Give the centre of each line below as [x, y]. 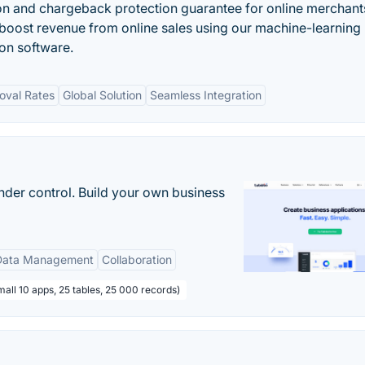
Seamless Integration [206, 95]
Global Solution [102, 95]
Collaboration [137, 259]
